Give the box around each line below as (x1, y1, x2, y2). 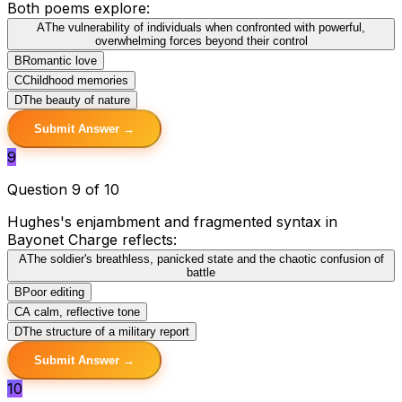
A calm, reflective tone (22, 304, 140, 319)
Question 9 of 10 (7, 179, 119, 198)
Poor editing (22, 284, 84, 299)
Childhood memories (22, 73, 128, 87)
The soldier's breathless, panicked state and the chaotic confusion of (26, 251, 384, 266)
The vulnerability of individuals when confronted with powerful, (45, 20, 365, 34)
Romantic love (22, 53, 97, 67)
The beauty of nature (22, 92, 130, 107)
